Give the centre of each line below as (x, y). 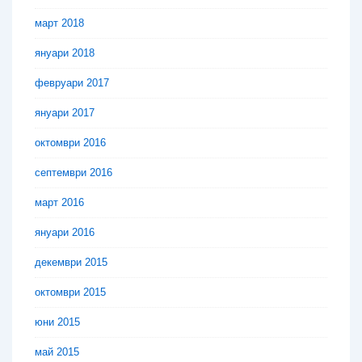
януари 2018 (65, 53)
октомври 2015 (70, 293)
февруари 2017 (72, 83)
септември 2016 (74, 173)
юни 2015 (57, 322)
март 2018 (59, 23)
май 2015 (57, 352)
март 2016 (59, 203)
